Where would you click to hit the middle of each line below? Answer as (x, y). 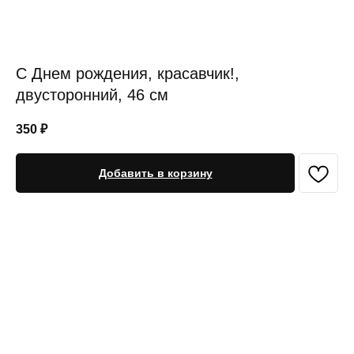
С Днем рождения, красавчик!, (128, 73)
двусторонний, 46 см (92, 95)
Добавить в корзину (155, 173)
